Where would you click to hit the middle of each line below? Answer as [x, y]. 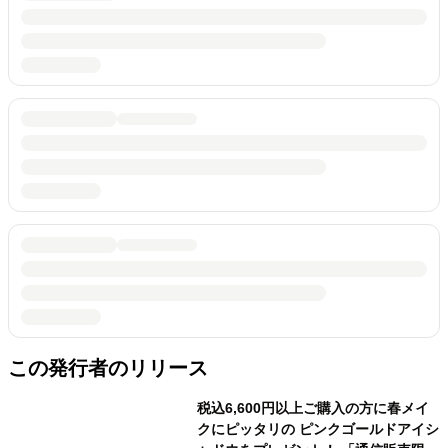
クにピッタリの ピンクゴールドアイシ [317, 428]
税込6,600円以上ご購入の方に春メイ [312, 407]
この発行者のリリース [108, 367]
